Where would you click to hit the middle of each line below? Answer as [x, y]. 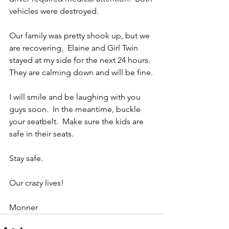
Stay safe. [27, 158]
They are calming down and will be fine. [81, 73]
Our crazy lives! [37, 183]
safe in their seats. [41, 134]
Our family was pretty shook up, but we [81, 36]
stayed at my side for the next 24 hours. [82, 60]
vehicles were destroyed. [54, 11]
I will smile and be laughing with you [76, 97]
